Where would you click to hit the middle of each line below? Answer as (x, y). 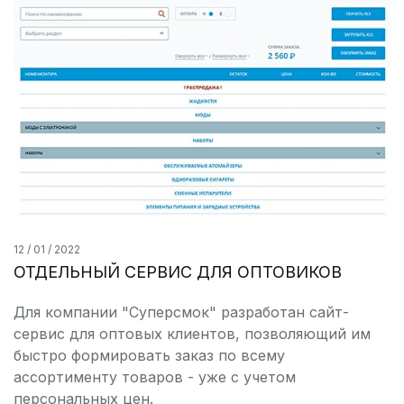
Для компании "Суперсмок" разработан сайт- (181, 312)
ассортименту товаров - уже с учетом (155, 376)
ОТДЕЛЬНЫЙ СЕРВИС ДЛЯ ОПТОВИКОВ (178, 271)
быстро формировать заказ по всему (149, 355)
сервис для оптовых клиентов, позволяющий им (192, 333)
